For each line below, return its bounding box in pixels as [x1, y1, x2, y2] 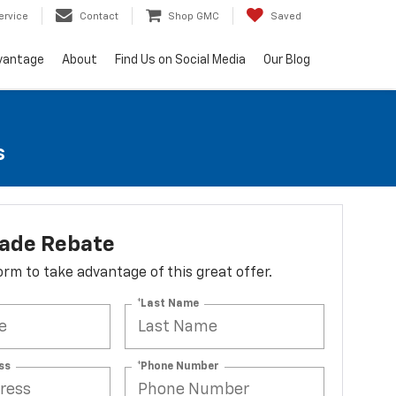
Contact [80, 11, 118, 22]
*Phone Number [137, 361, 220, 372]
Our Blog [263, 54, 310, 67]
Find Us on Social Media [115, 54, 246, 67]
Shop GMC [168, 11, 219, 22]
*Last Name [137, 298, 200, 309]
